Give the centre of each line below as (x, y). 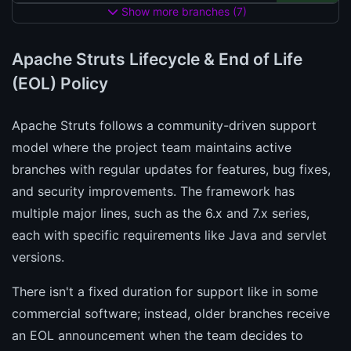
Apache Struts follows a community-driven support (164, 126)
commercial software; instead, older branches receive (171, 314)
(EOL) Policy (60, 84)
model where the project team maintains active (152, 148)
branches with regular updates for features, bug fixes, (171, 170)
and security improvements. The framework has (153, 192)
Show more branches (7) (183, 12)
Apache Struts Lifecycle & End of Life (157, 60)
